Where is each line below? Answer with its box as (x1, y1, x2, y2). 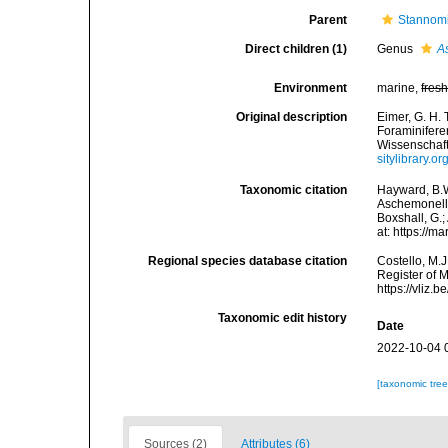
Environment (274, 81, 348, 95)
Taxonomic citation (240, 183, 348, 198)
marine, (377, 81, 422, 95)
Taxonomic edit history (218, 311, 348, 326)
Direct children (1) (245, 42, 348, 56)
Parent (309, 13, 348, 27)
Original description (236, 110, 348, 124)
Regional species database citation (148, 254, 348, 269)
